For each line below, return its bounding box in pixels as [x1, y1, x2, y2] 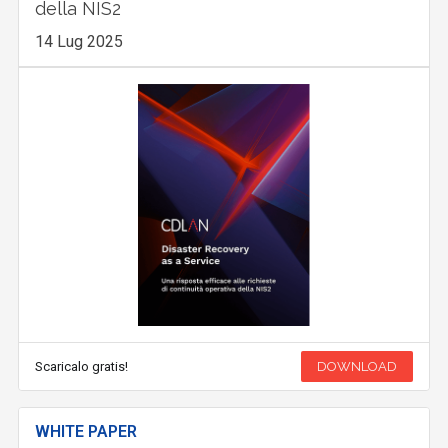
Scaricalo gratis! [35, 359, 129, 375]
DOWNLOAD [316, 359, 397, 375]
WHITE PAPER [35, 422, 138, 442]
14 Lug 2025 [35, 31, 124, 51]
